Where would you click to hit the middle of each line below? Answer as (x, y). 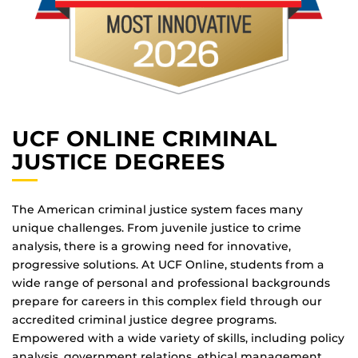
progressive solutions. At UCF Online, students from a (168, 265)
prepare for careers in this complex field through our (167, 302)
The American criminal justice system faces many (157, 210)
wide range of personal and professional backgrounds (171, 283)
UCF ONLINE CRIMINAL (145, 138)
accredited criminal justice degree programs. (144, 320)
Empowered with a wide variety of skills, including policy (178, 338)
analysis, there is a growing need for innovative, (151, 247)
